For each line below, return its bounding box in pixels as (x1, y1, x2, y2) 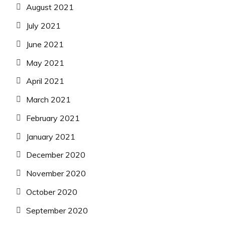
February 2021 (26, 113, 80, 123)
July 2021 (26, 20, 61, 31)
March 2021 (26, 94, 71, 105)
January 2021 (26, 131, 75, 142)
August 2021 (26, 2, 74, 13)
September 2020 (26, 205, 88, 215)
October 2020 (26, 187, 77, 197)
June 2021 (26, 39, 64, 49)
